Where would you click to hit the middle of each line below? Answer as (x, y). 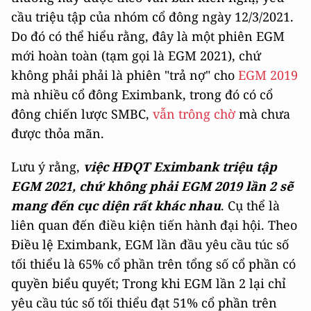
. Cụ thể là (250, 205)
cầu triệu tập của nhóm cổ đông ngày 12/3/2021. (152, 16)
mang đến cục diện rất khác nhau (116, 205)
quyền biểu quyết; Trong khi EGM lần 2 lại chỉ (149, 283)
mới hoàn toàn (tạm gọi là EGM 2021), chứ (136, 55)
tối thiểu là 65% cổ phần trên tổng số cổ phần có (153, 263)
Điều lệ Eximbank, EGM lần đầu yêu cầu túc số (150, 244)
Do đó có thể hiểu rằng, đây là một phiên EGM (148, 36)
